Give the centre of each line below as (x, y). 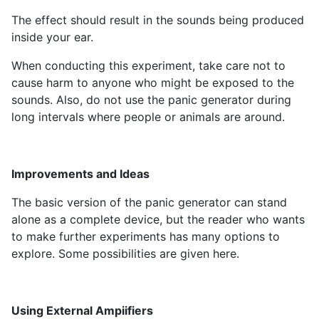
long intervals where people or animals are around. (148, 117)
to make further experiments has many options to (146, 237)
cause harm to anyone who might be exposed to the (153, 83)
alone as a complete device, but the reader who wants (158, 220)
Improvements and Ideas (80, 174)
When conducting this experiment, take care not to (148, 66)
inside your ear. (52, 37)
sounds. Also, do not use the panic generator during (151, 100)
